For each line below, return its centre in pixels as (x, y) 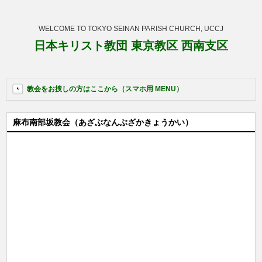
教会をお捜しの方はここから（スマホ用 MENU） (105, 89)
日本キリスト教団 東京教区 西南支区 (131, 46)
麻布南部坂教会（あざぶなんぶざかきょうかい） (103, 122)
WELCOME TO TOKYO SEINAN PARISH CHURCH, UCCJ (131, 29)
